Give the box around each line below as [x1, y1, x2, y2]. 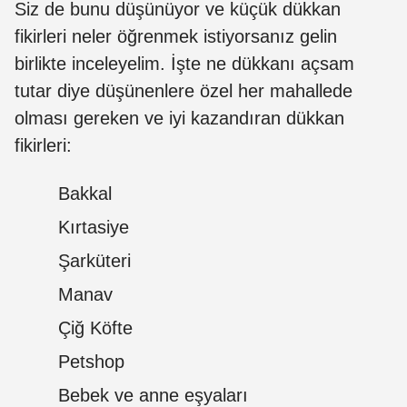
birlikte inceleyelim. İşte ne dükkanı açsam [15, 53, 354, 74]
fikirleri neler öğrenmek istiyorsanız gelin [15, 25, 337, 46]
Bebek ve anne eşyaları [58, 384, 248, 405]
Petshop [58, 351, 124, 372]
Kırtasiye [58, 216, 129, 237]
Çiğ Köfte [58, 317, 133, 338]
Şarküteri [58, 250, 131, 271]
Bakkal [58, 183, 112, 203]
